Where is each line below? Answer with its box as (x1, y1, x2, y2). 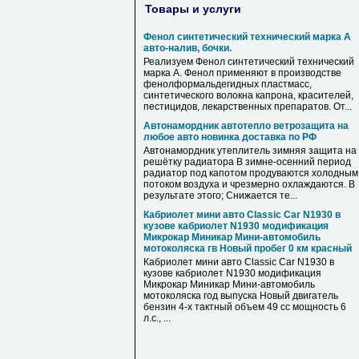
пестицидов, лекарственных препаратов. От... (143, 101, 352, 112)
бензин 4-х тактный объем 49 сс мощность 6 (143, 301, 346, 313)
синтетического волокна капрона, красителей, (143, 90, 353, 101)
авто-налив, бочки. (143, 42, 232, 54)
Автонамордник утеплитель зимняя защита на (143, 145, 357, 156)
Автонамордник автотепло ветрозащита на (143, 120, 349, 131)
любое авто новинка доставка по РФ (143, 131, 317, 143)
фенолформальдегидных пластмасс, (143, 79, 312, 90)
